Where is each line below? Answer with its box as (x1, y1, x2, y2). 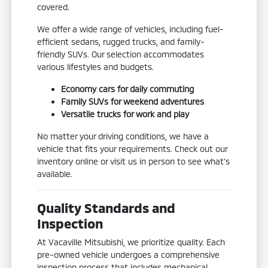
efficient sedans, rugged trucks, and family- (37, 36, 205, 47)
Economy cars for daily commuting (61, 84, 194, 95)
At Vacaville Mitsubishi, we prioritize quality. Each (37, 237, 226, 248)
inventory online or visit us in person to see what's (37, 156, 230, 167)
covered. (37, 2, 70, 13)
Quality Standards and (37, 200, 176, 216)
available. (37, 169, 73, 179)
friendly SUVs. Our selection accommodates (37, 49, 205, 60)
